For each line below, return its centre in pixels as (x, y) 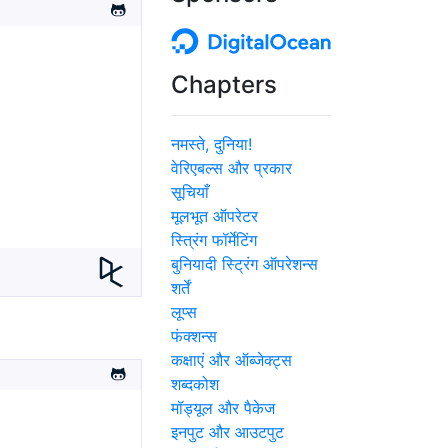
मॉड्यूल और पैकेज (223, 408)
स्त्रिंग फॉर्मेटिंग (214, 240)
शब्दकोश (195, 384)
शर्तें (180, 288)
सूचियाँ (190, 192)
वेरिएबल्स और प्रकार (231, 168)
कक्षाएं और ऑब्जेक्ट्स (231, 360)
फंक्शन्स (194, 336)
